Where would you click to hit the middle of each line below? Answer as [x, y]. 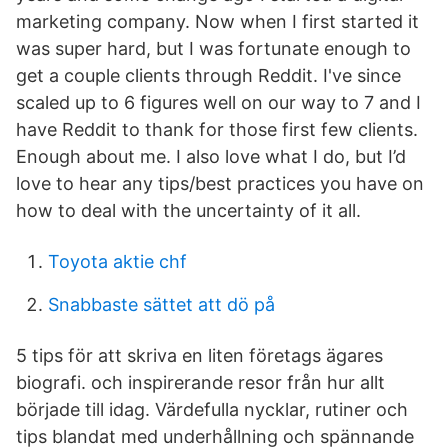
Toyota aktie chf [117, 261]
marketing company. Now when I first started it [217, 21]
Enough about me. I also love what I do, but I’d [211, 156]
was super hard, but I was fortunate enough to [213, 48]
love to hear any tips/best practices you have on [220, 183]
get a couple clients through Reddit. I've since [208, 75]
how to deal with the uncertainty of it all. [188, 210]
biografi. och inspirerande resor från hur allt [200, 382]
